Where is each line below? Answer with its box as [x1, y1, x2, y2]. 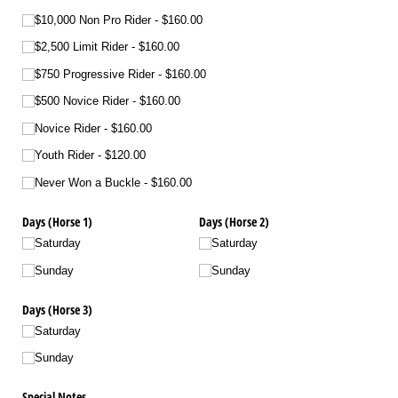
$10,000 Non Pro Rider [35, 12, 152, 27]
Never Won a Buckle [35, 175, 141, 189]
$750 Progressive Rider [35, 67, 155, 81]
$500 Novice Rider [35, 94, 130, 108]
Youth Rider [35, 148, 95, 163]
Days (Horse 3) [22, 300, 92, 318]
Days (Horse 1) [22, 212, 92, 230]
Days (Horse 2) [199, 212, 269, 230]
